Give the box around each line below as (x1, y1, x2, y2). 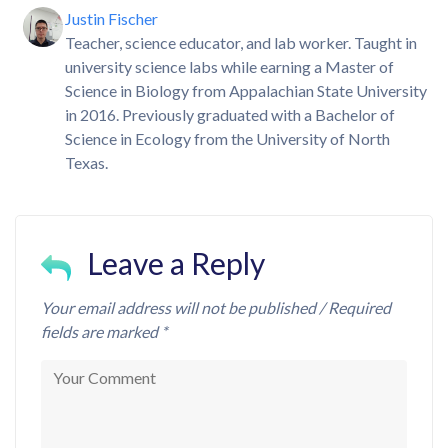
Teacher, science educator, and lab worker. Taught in (65, 33, 417, 53)
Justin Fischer (65, 9, 158, 29)
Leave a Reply (87, 245, 265, 282)
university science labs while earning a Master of (65, 57, 394, 77)
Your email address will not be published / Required (41, 298, 391, 318)
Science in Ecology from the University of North (65, 129, 390, 149)
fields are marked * (41, 322, 167, 342)
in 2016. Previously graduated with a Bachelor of (65, 105, 395, 125)
